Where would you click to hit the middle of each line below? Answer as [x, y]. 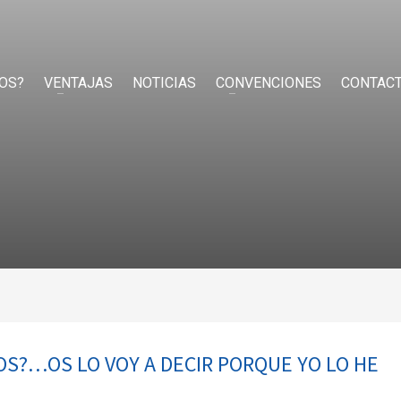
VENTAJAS [78, 83]
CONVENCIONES [269, 83]
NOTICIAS [164, 83]
